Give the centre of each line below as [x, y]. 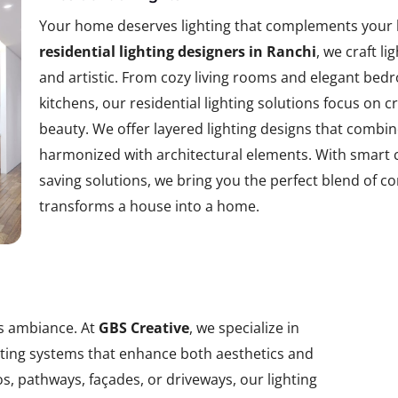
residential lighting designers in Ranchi [177, 52]
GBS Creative [144, 328]
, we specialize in [244, 328]
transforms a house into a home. [149, 206]
